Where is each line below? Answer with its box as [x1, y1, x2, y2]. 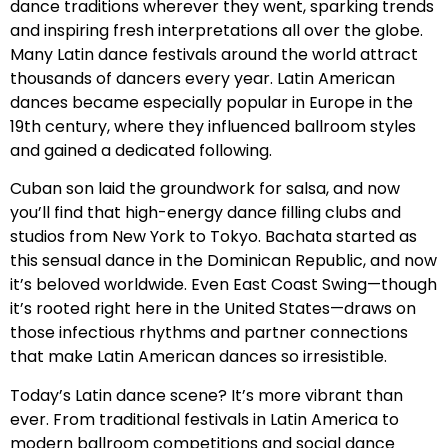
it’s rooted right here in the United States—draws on [10, 297, 416, 321]
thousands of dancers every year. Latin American [10, 66, 395, 90]
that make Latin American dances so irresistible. [10, 345, 387, 369]
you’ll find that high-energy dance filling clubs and [10, 201, 401, 225]
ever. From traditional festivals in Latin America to [10, 407, 399, 431]
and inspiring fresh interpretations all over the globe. [10, 18, 423, 42]
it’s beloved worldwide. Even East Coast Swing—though [10, 273, 437, 297]
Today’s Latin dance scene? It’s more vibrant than [10, 383, 403, 407]
